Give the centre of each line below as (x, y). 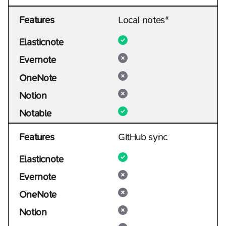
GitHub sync (143, 137)
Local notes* (144, 20)
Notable (35, 113)
